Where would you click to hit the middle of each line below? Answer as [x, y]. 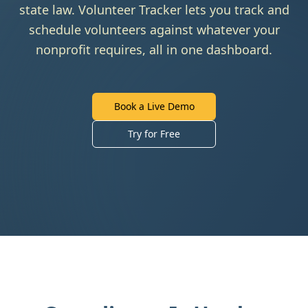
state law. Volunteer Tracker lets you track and [154, 10]
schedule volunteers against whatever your [154, 30]
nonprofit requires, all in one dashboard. [154, 49]
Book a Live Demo [154, 106]
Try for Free [154, 134]
